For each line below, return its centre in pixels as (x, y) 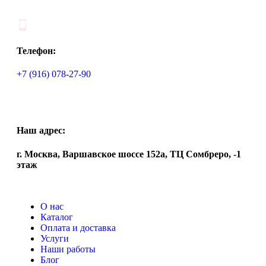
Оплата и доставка (78, 227)
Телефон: (36, 50)
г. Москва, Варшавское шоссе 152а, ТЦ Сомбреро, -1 (129, 154)
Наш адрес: (41, 131)
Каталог (57, 217)
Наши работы (68, 249)
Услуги (55, 238)
